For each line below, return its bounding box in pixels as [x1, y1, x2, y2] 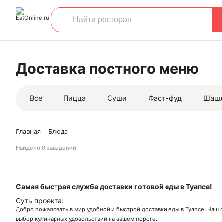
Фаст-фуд [148, 94, 182, 103]
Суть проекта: [16, 196, 64, 205]
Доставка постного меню [16, 59, 199, 77]
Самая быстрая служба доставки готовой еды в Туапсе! [16, 182, 212, 191]
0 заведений [42, 144, 76, 152]
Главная [16, 126, 41, 136]
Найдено [16, 144, 42, 152]
